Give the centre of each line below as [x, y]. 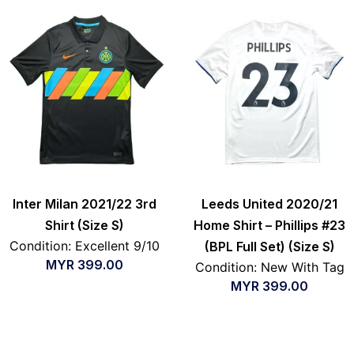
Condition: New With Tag [269, 267]
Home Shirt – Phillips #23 [269, 226]
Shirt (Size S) [85, 226]
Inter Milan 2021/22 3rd [85, 204]
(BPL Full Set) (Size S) [269, 247]
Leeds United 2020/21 [269, 204]
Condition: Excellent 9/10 [85, 246]
